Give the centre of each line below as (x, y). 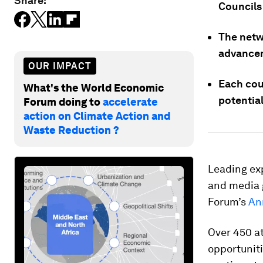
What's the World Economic (94, 87)
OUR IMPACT (60, 66)
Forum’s (228, 202)
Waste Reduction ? (71, 130)
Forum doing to (63, 102)
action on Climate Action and (97, 116)
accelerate (130, 102)
